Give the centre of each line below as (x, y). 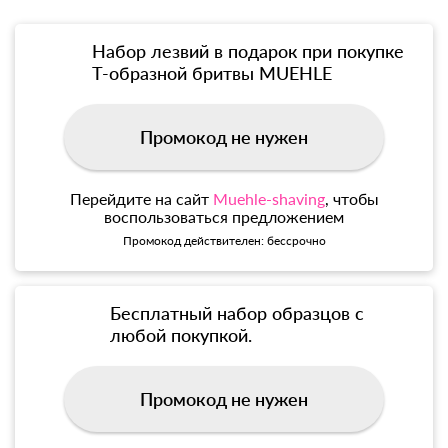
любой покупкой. (181, 334)
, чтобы (351, 198)
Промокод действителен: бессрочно (224, 240)
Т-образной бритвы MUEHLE (211, 72)
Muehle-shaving (268, 198)
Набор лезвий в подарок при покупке (247, 50)
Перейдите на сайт (141, 198)
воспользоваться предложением (224, 216)
